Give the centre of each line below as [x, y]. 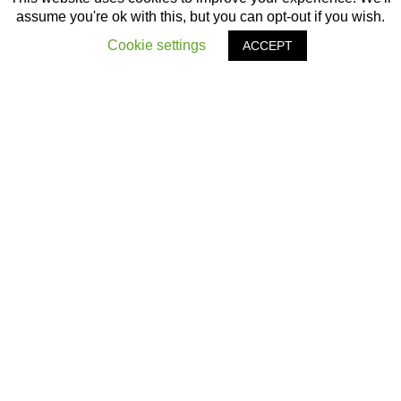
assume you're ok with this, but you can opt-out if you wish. [200, 17]
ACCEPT [268, 46]
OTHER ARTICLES [200, 303]
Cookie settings [157, 45]
